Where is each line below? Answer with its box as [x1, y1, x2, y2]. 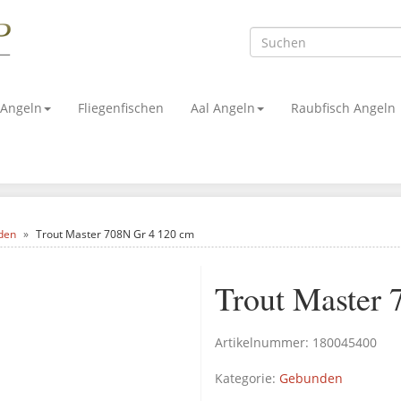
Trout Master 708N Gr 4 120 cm [36, 226, 194, 242]
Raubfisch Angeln [291, 98, 399, 116]
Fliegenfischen [78, 98, 164, 116]
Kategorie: [215, 369, 279, 387]
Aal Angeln [191, 98, 255, 116]
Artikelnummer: [215, 333, 312, 351]
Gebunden [279, 369, 343, 387]
